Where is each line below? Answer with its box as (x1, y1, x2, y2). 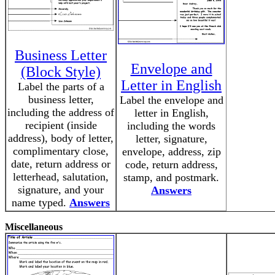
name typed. (12, 196, 69, 209)
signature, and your (18, 184, 104, 196)
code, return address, (125, 158, 218, 171)
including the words (127, 120, 215, 132)
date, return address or (11, 158, 110, 170)
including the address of (7, 106, 114, 118)
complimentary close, (13, 145, 109, 157)
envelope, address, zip (122, 145, 221, 158)
